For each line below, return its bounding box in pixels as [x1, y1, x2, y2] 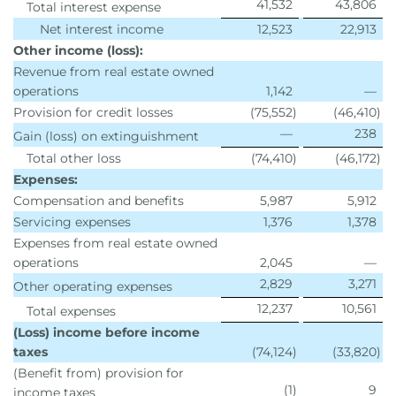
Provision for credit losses [13, 104, 173, 120]
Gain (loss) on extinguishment [13, 128, 199, 144]
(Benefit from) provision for [13, 365, 184, 381]
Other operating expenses [13, 278, 172, 294]
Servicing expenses [13, 214, 131, 230]
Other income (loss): [13, 42, 143, 58]
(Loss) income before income [13, 324, 200, 340]
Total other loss [27, 150, 121, 166]
